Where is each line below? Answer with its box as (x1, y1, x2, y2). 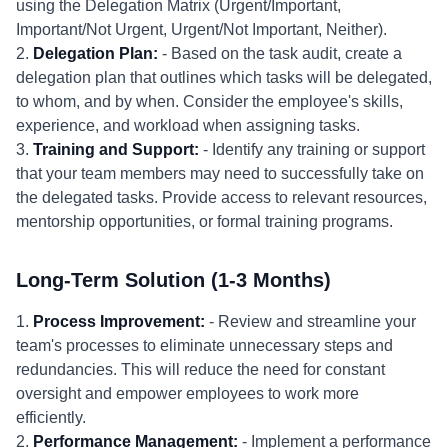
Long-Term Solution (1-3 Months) (16, 269, 331, 291)
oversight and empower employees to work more (16, 385, 359, 402)
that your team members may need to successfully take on (16, 165, 424, 182)
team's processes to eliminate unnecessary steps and (16, 337, 393, 354)
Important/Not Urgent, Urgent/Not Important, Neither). (16, 21, 387, 38)
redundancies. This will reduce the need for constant (16, 361, 385, 378)
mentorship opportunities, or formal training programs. (16, 213, 393, 230)
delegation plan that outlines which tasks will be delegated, (16, 69, 432, 86)
